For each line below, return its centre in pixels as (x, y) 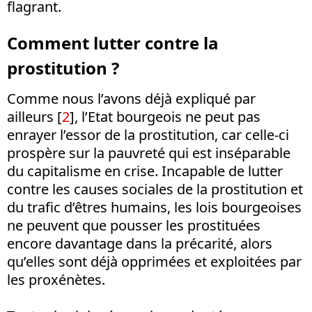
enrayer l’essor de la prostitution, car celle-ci (148, 134)
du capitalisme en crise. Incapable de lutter (145, 171)
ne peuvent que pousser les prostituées (134, 225)
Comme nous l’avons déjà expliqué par (131, 98)
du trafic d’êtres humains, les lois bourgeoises (154, 207)
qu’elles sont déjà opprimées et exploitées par (154, 261)
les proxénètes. (56, 279)
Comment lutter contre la (113, 42)
